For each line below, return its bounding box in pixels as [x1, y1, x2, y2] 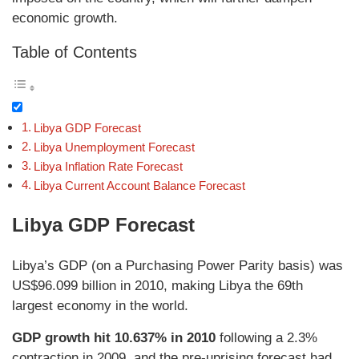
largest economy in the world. [12, 298, 188, 314]
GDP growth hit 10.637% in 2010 [12, 330, 216, 346]
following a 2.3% [216, 330, 317, 346]
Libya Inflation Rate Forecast [34, 159, 184, 174]
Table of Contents [12, 43, 137, 62]
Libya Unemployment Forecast [34, 140, 196, 155]
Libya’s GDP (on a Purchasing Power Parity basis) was [12, 258, 343, 274]
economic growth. [12, 10, 118, 26]
